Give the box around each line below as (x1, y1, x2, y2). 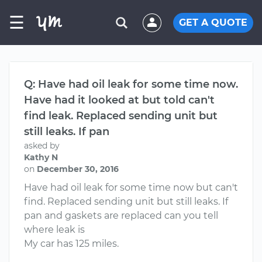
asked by (24, 140, 60, 151)
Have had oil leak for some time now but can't (24, 182, 238, 193)
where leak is (24, 224, 85, 235)
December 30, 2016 (37, 164, 119, 174)
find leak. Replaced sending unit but (24, 109, 218, 122)
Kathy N (24, 152, 58, 163)
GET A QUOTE (179, 16, 247, 28)
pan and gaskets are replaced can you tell (24, 210, 218, 221)
